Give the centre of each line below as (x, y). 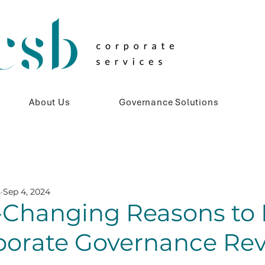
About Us (50, 102)
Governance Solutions (169, 102)
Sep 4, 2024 (27, 192)
